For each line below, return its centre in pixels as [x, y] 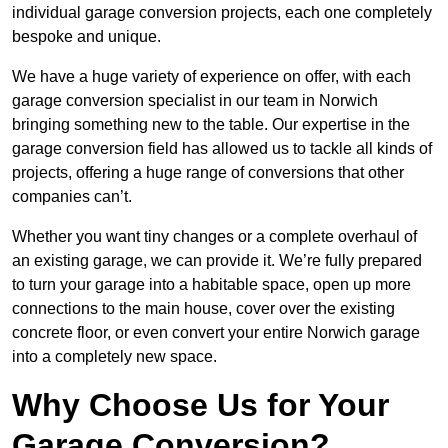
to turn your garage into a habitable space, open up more [211, 285]
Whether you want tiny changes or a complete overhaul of [214, 237]
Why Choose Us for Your [200, 405]
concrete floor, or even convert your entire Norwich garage [216, 333]
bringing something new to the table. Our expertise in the [211, 125]
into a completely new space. [114, 357]
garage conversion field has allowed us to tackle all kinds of [222, 149]
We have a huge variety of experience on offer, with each [211, 77]
